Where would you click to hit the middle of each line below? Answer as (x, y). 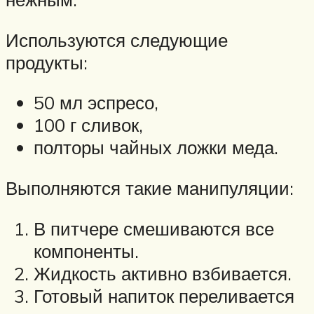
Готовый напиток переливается (164, 295)
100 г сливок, (88, 125)
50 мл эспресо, (96, 103)
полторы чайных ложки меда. (156, 148)
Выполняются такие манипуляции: (150, 188)
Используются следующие (117, 40)
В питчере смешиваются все (154, 228)
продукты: (47, 62)
